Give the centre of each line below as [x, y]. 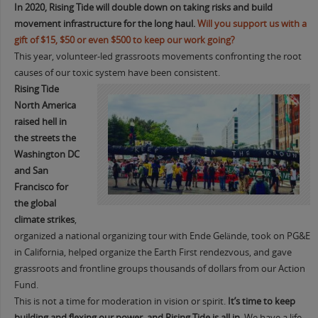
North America [45, 106]
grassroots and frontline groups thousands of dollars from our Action [159, 269]
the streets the [45, 138]
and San [31, 171]
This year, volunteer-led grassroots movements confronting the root [158, 57]
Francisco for [41, 187]
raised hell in [40, 122]
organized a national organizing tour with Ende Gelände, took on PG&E [162, 236]
